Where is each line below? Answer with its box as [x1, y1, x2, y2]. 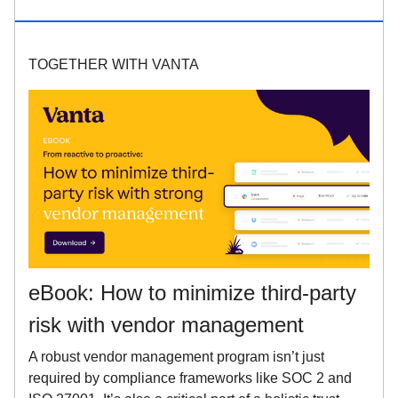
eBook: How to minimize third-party [28, 281, 356, 306]
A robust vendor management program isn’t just [28, 349, 324, 365]
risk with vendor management [28, 313, 304, 338]
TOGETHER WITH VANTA [28, 57, 199, 73]
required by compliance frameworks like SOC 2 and [28, 370, 352, 386]
